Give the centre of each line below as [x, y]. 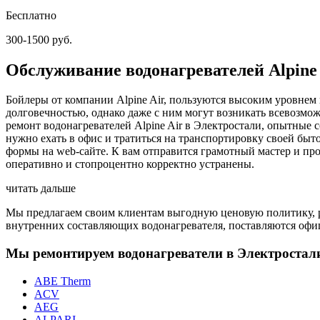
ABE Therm [62, 281]
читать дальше [41, 189]
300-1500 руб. [39, 39]
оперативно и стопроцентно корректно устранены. [130, 164]
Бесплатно [31, 15]
